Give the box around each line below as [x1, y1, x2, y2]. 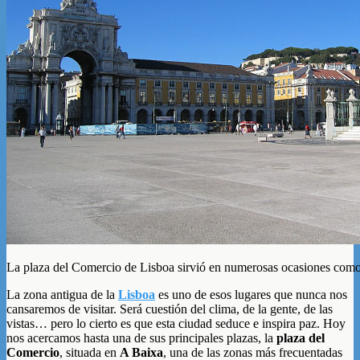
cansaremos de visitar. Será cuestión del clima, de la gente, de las [6, 301, 333, 316]
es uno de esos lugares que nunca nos [155, 287, 347, 301]
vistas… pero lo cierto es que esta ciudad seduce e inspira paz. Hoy [6, 316, 346, 330]
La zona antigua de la [6, 287, 118, 301]
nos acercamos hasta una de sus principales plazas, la [6, 330, 276, 345]
